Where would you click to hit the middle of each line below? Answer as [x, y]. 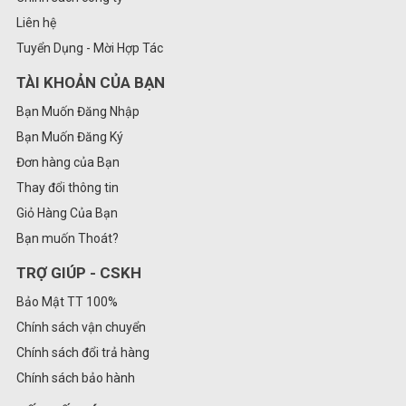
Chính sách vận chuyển [81, 328]
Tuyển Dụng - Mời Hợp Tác [90, 48]
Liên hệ [36, 23]
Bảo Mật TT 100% [67, 302]
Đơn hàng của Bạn [68, 163]
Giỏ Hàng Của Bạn [67, 213]
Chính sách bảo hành [76, 378]
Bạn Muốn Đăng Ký [70, 137]
